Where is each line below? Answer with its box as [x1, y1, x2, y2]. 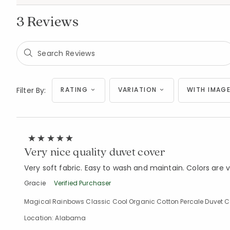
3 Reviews [16, 11, 79, 30]
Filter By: [16, 85, 46, 95]
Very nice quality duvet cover [24, 144, 165, 159]
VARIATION [118, 85, 157, 94]
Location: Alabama [24, 214, 86, 222]
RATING [61, 85, 88, 94]
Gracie [24, 179, 46, 187]
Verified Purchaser [53, 179, 111, 187]
